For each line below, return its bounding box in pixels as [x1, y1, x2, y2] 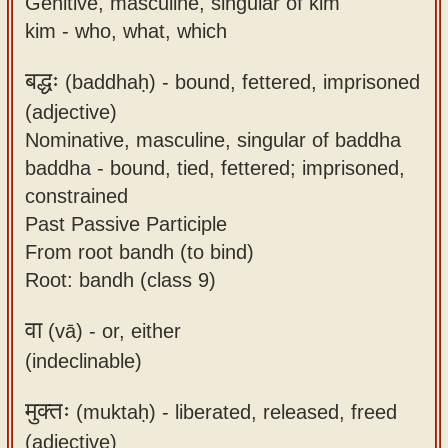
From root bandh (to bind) [25, 239, 254, 263]
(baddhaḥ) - [59, 69, 175, 93]
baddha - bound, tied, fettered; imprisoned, [25, 155, 405, 179]
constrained [25, 183, 128, 207]
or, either [102, 318, 181, 342]
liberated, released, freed [175, 399, 397, 423]
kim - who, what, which [25, 18, 227, 42]
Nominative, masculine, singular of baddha [25, 127, 401, 151]
